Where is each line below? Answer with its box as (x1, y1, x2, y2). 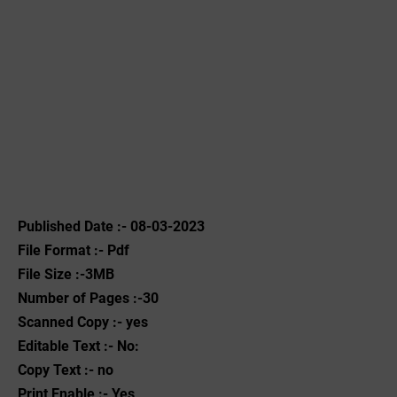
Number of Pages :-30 (18, 290, 159, 307)
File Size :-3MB (18, 266, 114, 283)
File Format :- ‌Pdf (18, 242, 129, 259)
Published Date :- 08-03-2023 (18, 218, 205, 235)
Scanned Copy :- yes (18, 314, 148, 331)
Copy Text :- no (18, 362, 113, 378)
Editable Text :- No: (18, 338, 139, 354)
